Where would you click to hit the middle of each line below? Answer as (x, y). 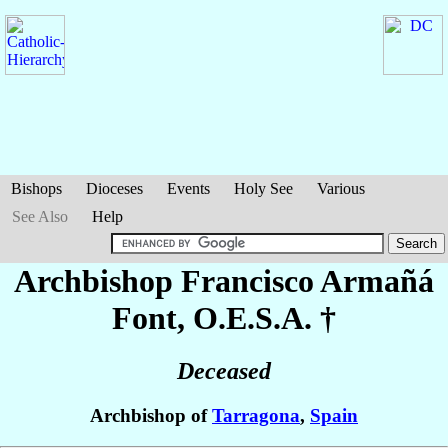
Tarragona (256, 416)
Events (188, 188)
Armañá (377, 281)
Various (341, 188)
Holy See (263, 188)
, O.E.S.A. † (256, 318)
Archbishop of (151, 416)
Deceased (224, 371)
